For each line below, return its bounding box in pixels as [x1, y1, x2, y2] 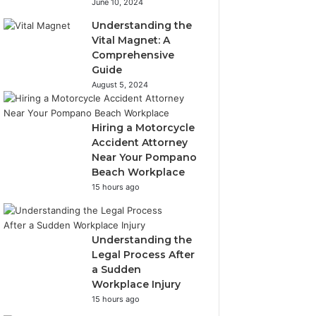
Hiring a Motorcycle [92, 121, 195, 134]
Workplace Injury [92, 278, 181, 291]
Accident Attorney [92, 136, 188, 149]
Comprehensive [92, 49, 175, 61]
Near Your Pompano [92, 151, 197, 164]
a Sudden [92, 263, 142, 276]
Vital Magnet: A [92, 34, 171, 47]
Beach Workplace [92, 166, 186, 178]
